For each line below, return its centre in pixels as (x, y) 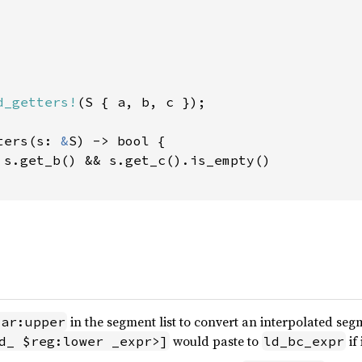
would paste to (216, 341)
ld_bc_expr (304, 341)
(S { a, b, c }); (141, 102)
